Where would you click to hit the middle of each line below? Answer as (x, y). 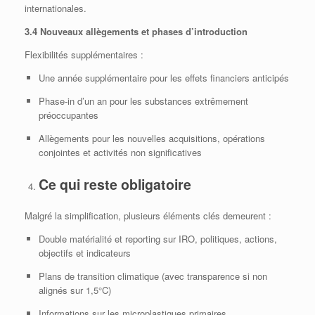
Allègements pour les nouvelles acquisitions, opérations (152, 139)
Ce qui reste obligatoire (115, 184)
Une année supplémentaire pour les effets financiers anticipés (163, 78)
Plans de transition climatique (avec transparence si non (153, 276)
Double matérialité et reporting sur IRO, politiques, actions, (157, 239)
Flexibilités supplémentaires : (84, 55)
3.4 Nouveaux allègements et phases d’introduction (136, 32)
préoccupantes (68, 115)
